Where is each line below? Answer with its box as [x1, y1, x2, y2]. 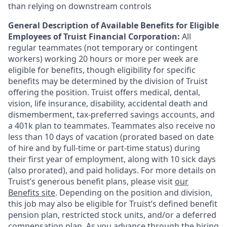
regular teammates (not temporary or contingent [8, 42, 198, 53]
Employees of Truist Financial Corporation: [8, 31, 182, 42]
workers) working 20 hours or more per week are [8, 53, 198, 64]
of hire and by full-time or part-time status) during [8, 142, 200, 154]
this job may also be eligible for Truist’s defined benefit [8, 198, 217, 209]
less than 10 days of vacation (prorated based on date [8, 131, 214, 142]
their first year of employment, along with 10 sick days [8, 154, 216, 165]
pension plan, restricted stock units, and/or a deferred [8, 209, 216, 220]
